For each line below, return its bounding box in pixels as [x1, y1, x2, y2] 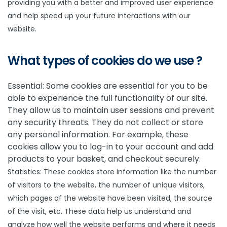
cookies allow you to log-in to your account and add [8, 141, 213, 153]
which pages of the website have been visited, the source [8, 193, 212, 203]
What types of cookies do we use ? [8, 52, 202, 69]
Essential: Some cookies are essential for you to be [8, 80, 208, 92]
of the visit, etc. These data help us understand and [8, 206, 191, 216]
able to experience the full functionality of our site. [8, 92, 207, 104]
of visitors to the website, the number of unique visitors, [8, 180, 205, 190]
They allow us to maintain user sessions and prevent [8, 104, 214, 116]
